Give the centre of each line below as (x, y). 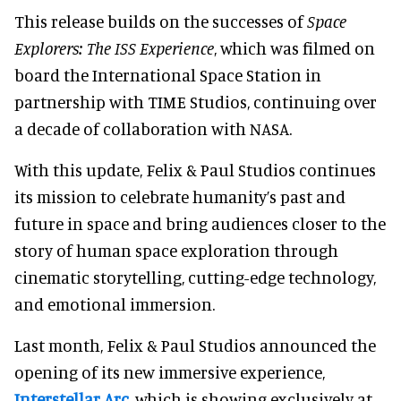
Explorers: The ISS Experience (114, 47)
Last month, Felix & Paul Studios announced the (195, 345)
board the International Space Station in (168, 74)
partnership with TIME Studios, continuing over (196, 101)
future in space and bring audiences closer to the (200, 223)
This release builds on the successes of (161, 21)
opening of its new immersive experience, (170, 371)
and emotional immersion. (115, 303)
